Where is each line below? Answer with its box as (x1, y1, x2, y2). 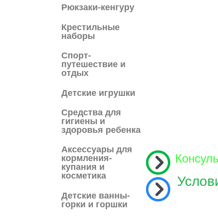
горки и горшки (61, 199, 127, 209)
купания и (61, 162, 105, 172)
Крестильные (61, 22, 120, 32)
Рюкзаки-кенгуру (61, 2, 134, 13)
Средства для (61, 108, 121, 118)
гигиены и (61, 116, 105, 127)
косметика (61, 171, 106, 181)
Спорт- (61, 51, 91, 61)
